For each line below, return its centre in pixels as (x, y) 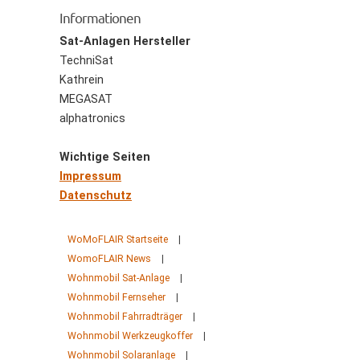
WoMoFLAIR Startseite (118, 239)
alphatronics (92, 119)
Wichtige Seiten (105, 157)
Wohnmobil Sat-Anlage (119, 278)
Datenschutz (96, 196)
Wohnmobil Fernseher (117, 297)
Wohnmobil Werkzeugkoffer (130, 336)
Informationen (100, 17)
